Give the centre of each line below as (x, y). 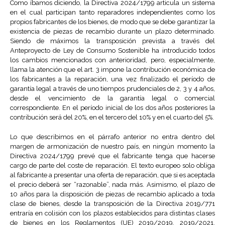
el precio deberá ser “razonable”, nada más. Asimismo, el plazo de (113, 185)
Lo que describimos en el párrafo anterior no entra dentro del (113, 137)
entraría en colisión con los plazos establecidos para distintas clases (113, 213)
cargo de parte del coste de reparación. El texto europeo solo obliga (113, 166)
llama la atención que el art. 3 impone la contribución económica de (113, 70)
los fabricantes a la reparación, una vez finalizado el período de (113, 79)
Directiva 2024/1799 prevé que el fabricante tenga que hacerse (113, 156)
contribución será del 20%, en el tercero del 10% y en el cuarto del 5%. (112, 118)
